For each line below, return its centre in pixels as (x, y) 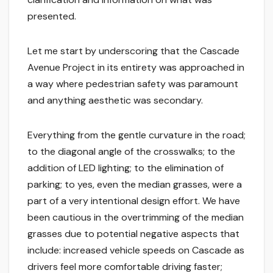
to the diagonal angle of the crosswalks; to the (131, 152)
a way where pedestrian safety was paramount (133, 84)
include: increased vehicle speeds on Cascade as (136, 250)
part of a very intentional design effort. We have (134, 201)
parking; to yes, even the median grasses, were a (135, 185)
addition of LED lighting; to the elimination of (126, 168)
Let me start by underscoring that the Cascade (133, 51)
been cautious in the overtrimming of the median (136, 218)
